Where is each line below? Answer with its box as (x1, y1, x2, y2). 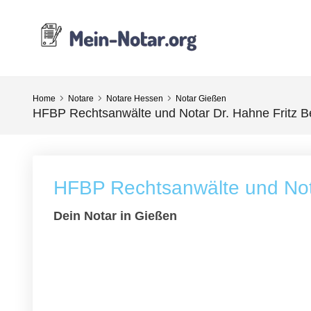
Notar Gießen (176, 94, 226, 103)
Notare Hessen (106, 94, 163, 103)
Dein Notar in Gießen (53, 209, 177, 223)
